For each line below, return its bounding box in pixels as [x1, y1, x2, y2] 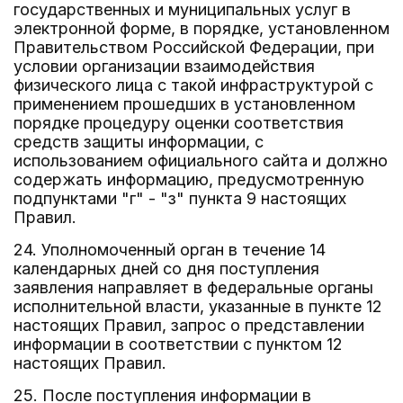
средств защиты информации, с [13, 132, 264, 151]
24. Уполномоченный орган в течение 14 [13, 240, 326, 259]
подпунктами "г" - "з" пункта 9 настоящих [13, 189, 346, 208]
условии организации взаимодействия [13, 57, 315, 76]
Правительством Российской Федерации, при [13, 38, 374, 57]
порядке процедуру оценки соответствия [13, 113, 344, 132]
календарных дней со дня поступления [13, 259, 319, 278]
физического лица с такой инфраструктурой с [13, 76, 373, 94]
